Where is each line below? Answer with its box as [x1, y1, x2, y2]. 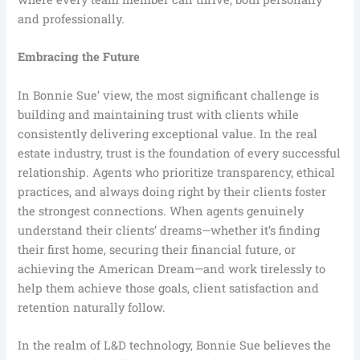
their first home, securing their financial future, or [18, 241, 297, 257]
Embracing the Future [18, 49, 141, 65]
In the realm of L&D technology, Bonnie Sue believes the [18, 337, 332, 353]
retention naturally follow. [18, 299, 166, 315]
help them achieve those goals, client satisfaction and [18, 280, 320, 296]
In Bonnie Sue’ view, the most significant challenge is [18, 87, 320, 103]
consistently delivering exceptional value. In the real [18, 125, 318, 141]
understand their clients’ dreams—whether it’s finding [18, 222, 321, 238]
